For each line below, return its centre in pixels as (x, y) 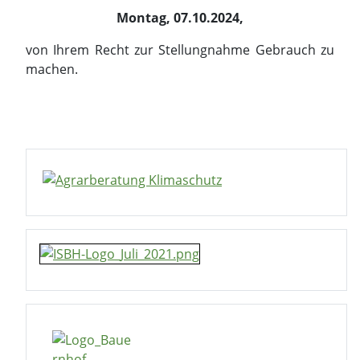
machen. (52, 69)
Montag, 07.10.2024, (180, 18)
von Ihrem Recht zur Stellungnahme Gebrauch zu (180, 50)
